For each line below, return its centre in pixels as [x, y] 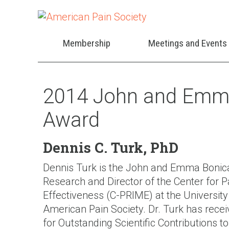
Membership [87, 43]
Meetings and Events [187, 43]
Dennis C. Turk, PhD [110, 148]
